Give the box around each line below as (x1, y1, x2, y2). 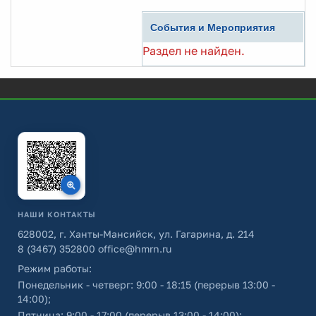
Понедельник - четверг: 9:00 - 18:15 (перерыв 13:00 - (18, 279, 275, 291)
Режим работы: (18, 262, 92, 274)
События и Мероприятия (150, 22, 275, 33)
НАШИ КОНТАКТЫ (18, 210, 97, 219)
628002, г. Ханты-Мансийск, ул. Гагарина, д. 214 (18, 228, 255, 240)
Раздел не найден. (142, 44, 245, 58)
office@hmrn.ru (95, 243, 171, 255)
